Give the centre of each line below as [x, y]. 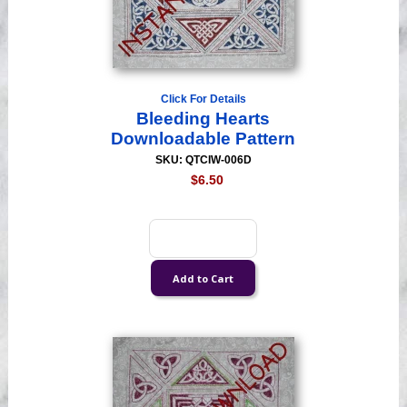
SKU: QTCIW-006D [203, 160]
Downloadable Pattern [203, 139]
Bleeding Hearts [203, 119]
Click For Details [203, 99]
